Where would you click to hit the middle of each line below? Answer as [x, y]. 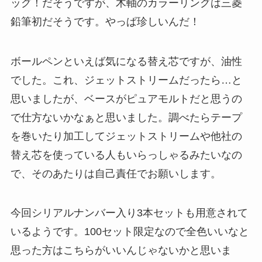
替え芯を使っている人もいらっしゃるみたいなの [126, 155]
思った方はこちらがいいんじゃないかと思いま [121, 251]
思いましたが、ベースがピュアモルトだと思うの [126, 99]
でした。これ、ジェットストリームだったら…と [126, 80]
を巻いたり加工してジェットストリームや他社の [126, 136]
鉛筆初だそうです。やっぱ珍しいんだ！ [105, 21]
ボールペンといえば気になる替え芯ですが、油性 [126, 61]
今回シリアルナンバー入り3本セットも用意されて [129, 213]
